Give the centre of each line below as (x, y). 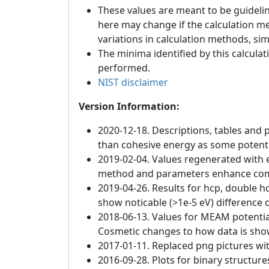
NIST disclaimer (133, 83)
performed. (124, 68)
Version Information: (129, 107)
